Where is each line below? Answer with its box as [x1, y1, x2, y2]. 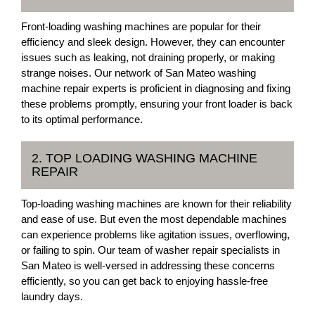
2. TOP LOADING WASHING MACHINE [32, 151, 257, 165]
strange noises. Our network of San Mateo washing [21, 67, 256, 79]
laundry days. [21, 290, 83, 302]
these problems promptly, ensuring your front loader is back [21, 98, 292, 110]
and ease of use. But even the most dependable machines [21, 213, 287, 225]
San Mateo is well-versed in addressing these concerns [21, 259, 275, 271]
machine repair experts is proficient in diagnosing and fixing [21, 82, 290, 94]
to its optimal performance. [21, 113, 143, 125]
